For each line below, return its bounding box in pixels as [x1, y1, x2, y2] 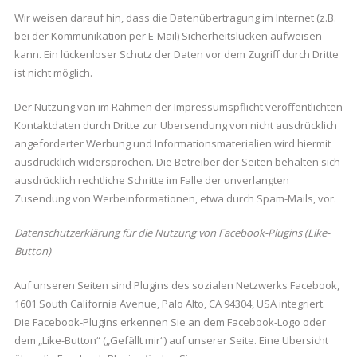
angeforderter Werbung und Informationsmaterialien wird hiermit [14, 136, 331, 151]
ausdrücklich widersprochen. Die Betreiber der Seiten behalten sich [14, 155, 340, 170]
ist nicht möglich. [14, 65, 92, 80]
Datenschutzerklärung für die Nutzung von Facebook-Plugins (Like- [14, 226, 330, 241]
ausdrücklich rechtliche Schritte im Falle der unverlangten [14, 173, 289, 188]
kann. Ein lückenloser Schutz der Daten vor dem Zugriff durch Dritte [14, 47, 339, 62]
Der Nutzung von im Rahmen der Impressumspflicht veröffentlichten [14, 100, 343, 115]
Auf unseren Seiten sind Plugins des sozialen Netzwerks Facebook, [14, 278, 339, 293]
